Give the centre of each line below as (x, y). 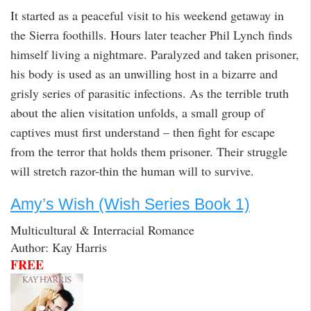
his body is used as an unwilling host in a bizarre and (144, 74)
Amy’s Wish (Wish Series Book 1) (130, 204)
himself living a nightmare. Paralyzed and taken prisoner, (155, 54)
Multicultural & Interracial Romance (102, 229)
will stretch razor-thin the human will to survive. (132, 171)
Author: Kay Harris (59, 247)
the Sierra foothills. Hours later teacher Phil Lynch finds (151, 35)
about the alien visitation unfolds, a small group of (137, 113)
